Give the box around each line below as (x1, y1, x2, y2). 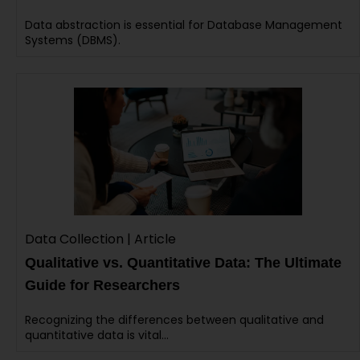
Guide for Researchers (25, 277, 180, 294)
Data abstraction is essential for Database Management (25, 16, 342, 33)
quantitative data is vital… (25, 327, 169, 344)
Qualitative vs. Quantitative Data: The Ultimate (25, 255, 342, 272)
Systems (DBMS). (25, 31, 121, 48)
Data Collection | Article (25, 230, 176, 249)
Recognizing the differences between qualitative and (25, 312, 324, 329)
